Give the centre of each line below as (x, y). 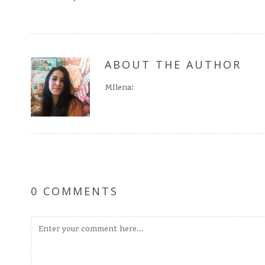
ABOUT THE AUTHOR (173, 64)
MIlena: (119, 87)
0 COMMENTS (75, 191)
